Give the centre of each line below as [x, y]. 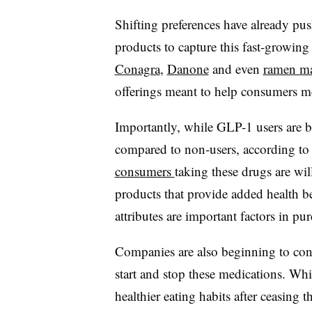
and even [236, 68]
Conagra [137, 68]
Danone [188, 68]
